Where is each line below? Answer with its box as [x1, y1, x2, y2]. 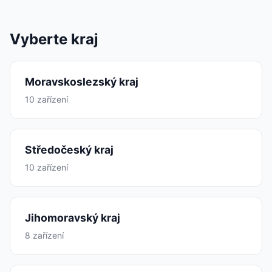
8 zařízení [25, 230, 64, 240]
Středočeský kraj [25, 143, 114, 156]
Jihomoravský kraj [25, 211, 120, 224]
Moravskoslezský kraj [25, 75, 138, 88]
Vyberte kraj [10, 30, 98, 48]
